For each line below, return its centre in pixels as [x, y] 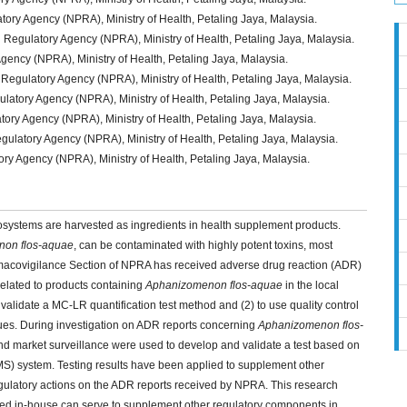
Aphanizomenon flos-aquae [214, 285]
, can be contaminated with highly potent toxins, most [203, 245]
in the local [311, 285]
